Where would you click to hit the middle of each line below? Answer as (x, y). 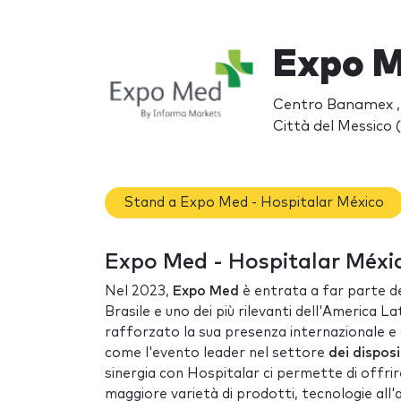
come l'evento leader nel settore (217, 354)
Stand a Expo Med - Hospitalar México (254, 202)
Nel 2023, (139, 292)
